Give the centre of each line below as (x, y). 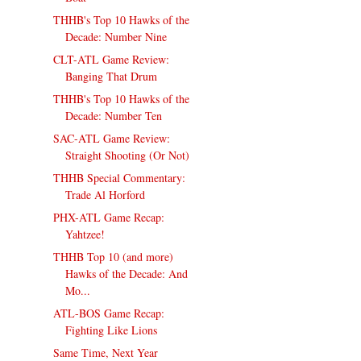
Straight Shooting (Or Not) (128, 156)
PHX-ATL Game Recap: (109, 218)
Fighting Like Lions (112, 330)
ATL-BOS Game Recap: (109, 313)
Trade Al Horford (106, 195)
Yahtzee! (85, 234)
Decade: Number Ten (114, 116)
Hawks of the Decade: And (127, 274)
